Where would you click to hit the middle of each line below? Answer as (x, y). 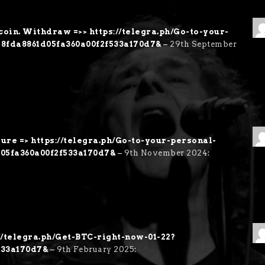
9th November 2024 (166, 153)
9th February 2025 (96, 250)
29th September (203, 44)
